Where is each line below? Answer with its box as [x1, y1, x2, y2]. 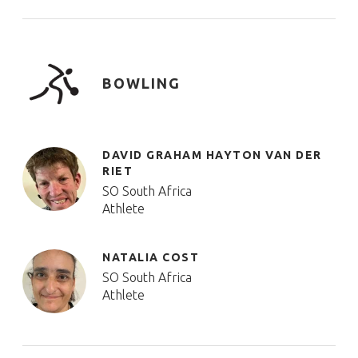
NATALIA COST [102, 251, 199, 264]
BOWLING [102, 75, 181, 91]
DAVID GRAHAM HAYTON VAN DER [102, 149, 322, 161]
